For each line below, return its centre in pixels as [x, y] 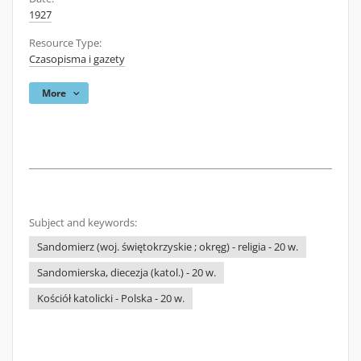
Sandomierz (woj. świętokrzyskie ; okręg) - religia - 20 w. [168, 247]
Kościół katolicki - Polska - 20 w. [111, 299]
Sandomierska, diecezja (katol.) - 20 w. [127, 273]
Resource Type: [65, 43]
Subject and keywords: [83, 223]
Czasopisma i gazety [77, 59]
